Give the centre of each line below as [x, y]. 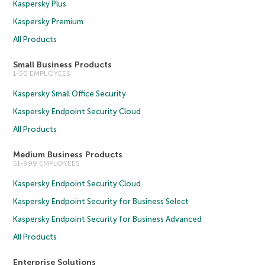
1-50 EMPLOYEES [42, 73]
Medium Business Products [68, 155]
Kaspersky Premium [49, 22]
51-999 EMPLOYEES [47, 163]
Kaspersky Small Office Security [70, 94]
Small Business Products [63, 65]
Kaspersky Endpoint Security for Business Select [101, 201]
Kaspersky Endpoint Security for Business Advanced [108, 219]
